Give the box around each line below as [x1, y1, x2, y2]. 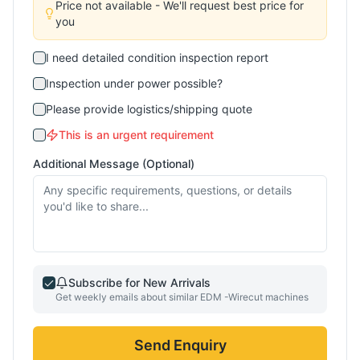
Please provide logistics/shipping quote [46, 102, 252, 116]
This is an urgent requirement [59, 128, 214, 141]
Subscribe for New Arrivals [68, 276, 211, 289]
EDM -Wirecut [200, 291, 263, 303]
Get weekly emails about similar [55, 291, 200, 303]
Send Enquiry [133, 337, 227, 354]
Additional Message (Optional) [33, 157, 194, 170]
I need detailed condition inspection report [46, 51, 268, 64]
